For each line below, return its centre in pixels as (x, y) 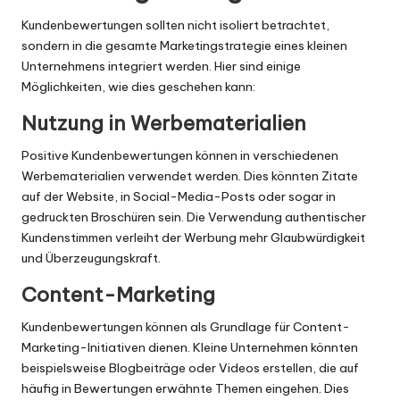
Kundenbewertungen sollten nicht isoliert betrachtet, (175, 25)
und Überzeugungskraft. (91, 258)
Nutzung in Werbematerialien (164, 124)
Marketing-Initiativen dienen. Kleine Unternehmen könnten (190, 348)
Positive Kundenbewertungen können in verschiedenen (180, 156)
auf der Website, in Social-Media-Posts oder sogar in (179, 197)
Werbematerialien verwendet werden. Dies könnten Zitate (190, 176)
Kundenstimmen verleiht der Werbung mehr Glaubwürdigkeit (193, 238)
